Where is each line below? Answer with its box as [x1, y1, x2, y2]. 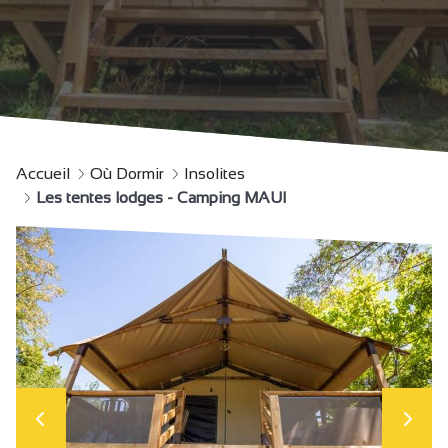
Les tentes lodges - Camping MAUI [36, 189, 287, 206]
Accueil [16, 165, 70, 182]
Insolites [184, 165, 245, 182]
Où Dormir [90, 165, 164, 182]
